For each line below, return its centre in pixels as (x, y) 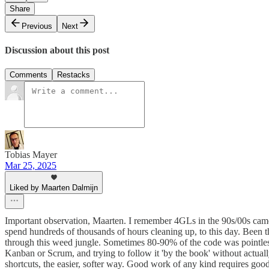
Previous (37, 26)
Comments (29, 75)
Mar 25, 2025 (31, 166)
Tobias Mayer (31, 155)
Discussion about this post (57, 50)
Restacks (74, 75)
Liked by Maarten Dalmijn (54, 188)
